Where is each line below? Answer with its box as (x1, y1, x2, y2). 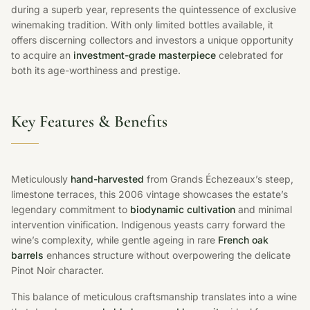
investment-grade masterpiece (73, 48, 216, 61)
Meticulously (11, 172, 71, 185)
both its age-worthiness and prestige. (11, 64, 181, 76)
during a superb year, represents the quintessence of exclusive (11, 3, 296, 15)
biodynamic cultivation (130, 203, 235, 215)
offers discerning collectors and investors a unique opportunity (11, 33, 293, 46)
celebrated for (216, 48, 283, 61)
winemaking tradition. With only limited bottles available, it (11, 18, 273, 30)
